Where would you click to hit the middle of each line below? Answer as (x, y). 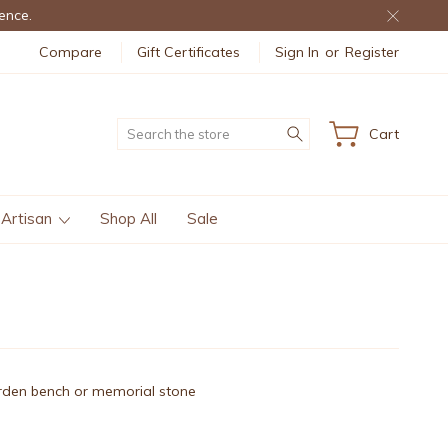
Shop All (128, 218)
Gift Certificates (188, 51)
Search (332, 128)
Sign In (297, 51)
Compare (70, 51)
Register (372, 51)
